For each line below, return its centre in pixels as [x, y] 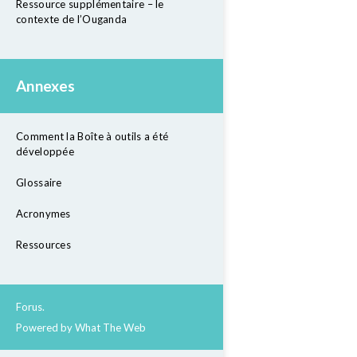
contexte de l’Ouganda [72, 19]
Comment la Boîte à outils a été [92, 136]
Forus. [30, 307]
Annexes [46, 86]
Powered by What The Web [81, 328]
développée [45, 151]
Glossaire [39, 182]
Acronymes [43, 214]
